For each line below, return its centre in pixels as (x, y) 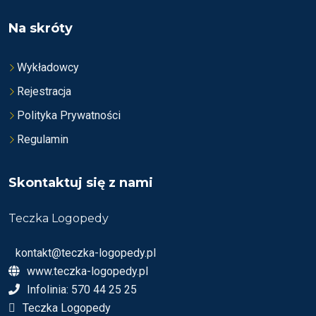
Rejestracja (44, 91)
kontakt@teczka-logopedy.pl (86, 253)
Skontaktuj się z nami (81, 182)
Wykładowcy (48, 67)
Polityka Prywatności (69, 115)
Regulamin (43, 139)
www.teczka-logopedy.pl (87, 271)
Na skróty (41, 28)
